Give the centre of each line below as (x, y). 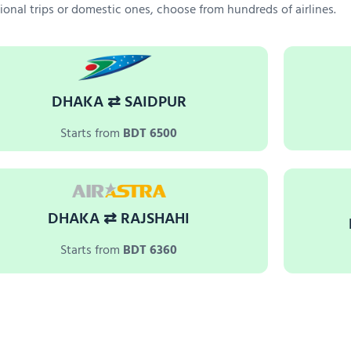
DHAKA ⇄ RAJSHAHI (119, 219)
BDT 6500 (150, 134)
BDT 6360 (150, 250)
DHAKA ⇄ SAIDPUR (119, 102)
